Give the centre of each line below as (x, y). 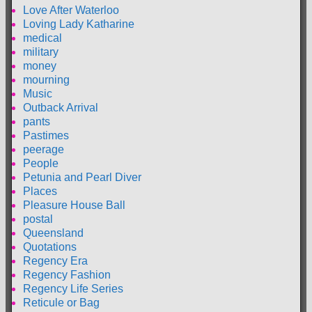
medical (42, 38)
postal (38, 219)
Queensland (53, 233)
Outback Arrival (61, 108)
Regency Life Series (73, 289)
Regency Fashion (67, 275)
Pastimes (46, 136)
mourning (46, 80)
